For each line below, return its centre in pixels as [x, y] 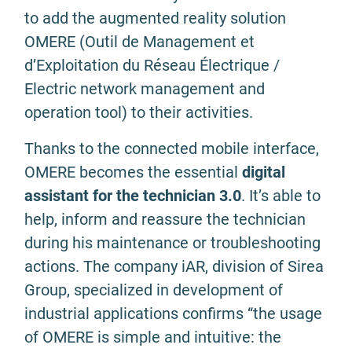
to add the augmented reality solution [155, 18]
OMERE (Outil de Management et [139, 42]
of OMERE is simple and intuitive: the [153, 337]
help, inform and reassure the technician [165, 219]
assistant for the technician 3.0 [133, 196]
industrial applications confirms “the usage [173, 313]
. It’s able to [281, 196]
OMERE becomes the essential [133, 172]
